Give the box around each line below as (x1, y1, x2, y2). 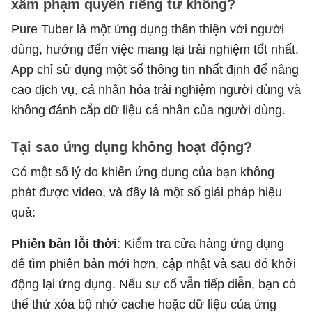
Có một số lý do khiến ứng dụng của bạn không (11, 164, 274, 179)
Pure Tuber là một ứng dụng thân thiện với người (11, 22, 284, 36)
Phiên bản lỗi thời (11, 236, 117, 251)
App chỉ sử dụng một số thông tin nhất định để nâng (11, 62, 299, 77)
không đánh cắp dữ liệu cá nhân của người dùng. (11, 102, 286, 117)
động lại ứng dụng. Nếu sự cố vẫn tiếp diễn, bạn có (11, 276, 296, 291)
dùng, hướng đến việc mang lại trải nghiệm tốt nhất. (11, 42, 299, 56)
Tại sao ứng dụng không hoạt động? (11, 139, 252, 155)
